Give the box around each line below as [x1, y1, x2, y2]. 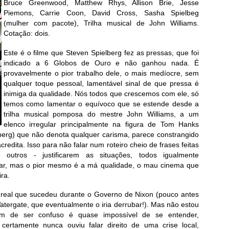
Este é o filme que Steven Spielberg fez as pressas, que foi [4, 48, 199, 57]
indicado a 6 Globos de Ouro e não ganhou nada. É [4, 58, 199, 67]
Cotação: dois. [4, 29, 50, 38]
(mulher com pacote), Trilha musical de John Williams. [4, 19, 199, 28]
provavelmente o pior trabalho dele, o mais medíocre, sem [4, 68, 199, 77]
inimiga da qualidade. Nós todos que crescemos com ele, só [4, 89, 199, 98]
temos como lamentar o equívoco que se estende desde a [4, 99, 199, 108]
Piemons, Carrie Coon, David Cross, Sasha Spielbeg [4, 9, 199, 17]
